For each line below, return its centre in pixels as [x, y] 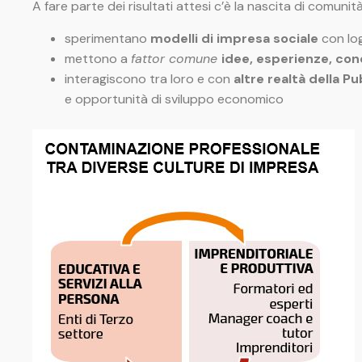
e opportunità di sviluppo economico [174, 99]
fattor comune [176, 58]
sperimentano [107, 38]
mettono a [98, 58]
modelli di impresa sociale [234, 38]
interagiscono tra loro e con [149, 78]
